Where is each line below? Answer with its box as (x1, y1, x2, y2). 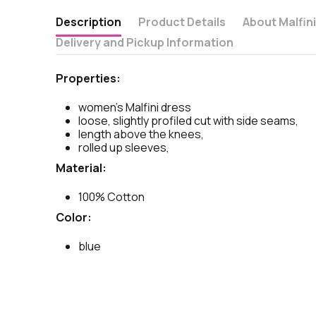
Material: (56, 159, 107, 176)
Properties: (56, 71, 121, 86)
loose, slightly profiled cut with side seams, (78, 113, 299, 129)
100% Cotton (78, 189, 145, 205)
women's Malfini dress (78, 99, 192, 116)
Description (56, 14, 122, 30)
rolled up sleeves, (78, 140, 170, 156)
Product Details (138, 14, 226, 30)
